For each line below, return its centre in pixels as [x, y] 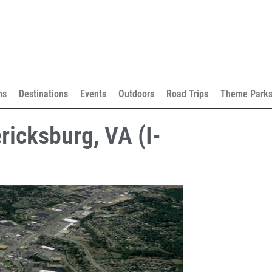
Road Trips [187, 94]
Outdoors [136, 94]
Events [93, 94]
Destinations [43, 94]
